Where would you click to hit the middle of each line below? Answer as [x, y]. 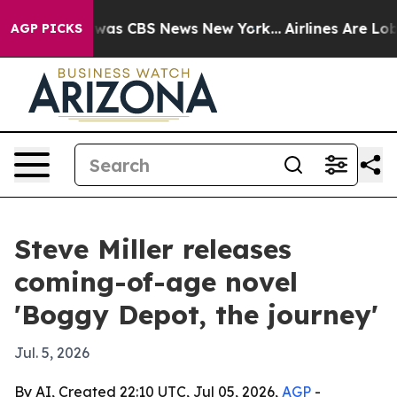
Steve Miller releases [153, 249]
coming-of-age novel [156, 282]
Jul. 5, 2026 [52, 353]
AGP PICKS [47, 28]
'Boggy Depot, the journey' [196, 315]
